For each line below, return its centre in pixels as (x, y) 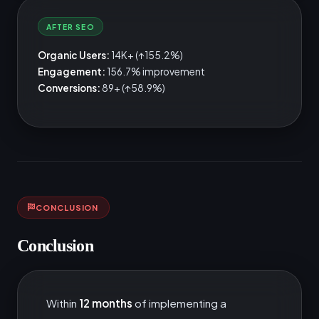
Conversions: (69, 88)
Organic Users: (74, 55)
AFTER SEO (70, 26)
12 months (106, 303)
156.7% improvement (155, 71)
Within (63, 303)
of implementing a (179, 303)
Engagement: (72, 71)
